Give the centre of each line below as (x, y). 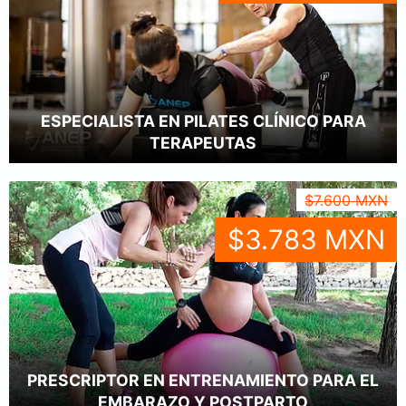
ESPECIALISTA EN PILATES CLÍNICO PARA (203, 121)
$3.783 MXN (306, 240)
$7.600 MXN (347, 200)
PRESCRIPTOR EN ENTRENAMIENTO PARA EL (203, 381)
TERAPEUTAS (203, 143)
